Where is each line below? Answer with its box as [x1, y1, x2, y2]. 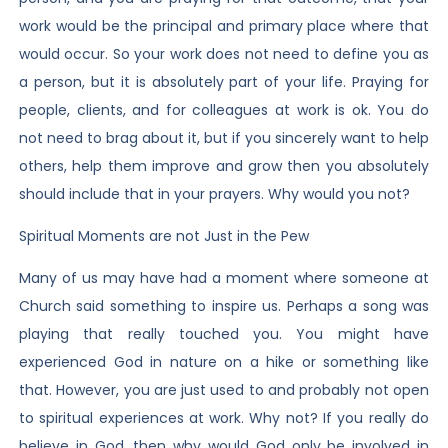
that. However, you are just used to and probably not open [18, 380, 430, 401]
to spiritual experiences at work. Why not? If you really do [18, 408, 430, 429]
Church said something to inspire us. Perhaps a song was [18, 296, 430, 317]
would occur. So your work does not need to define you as [18, 43, 430, 64]
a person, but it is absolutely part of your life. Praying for [18, 71, 430, 92]
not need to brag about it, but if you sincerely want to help [18, 127, 430, 148]
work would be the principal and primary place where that [18, 15, 430, 36]
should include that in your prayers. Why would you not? [18, 183, 410, 204]
